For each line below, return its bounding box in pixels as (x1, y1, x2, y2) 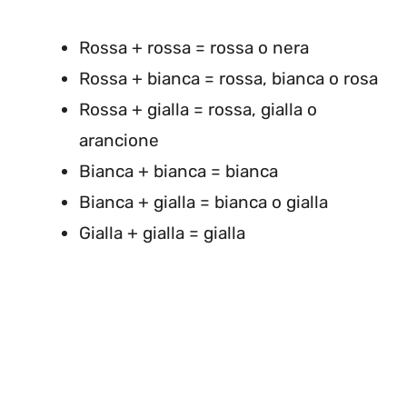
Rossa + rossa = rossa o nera (79, 37, 309, 58)
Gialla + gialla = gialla (79, 223, 245, 243)
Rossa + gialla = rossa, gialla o (79, 99, 317, 120)
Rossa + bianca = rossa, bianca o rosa (79, 68, 378, 89)
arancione (79, 130, 159, 151)
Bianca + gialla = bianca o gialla (79, 192, 328, 213)
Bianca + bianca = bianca (79, 161, 278, 182)
